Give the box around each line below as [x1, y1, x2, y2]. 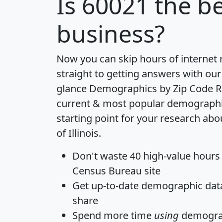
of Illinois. [56, 126, 101, 140]
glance [56, 82, 89, 96]
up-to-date [91, 179, 139, 193]
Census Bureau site [72, 164, 161, 178]
